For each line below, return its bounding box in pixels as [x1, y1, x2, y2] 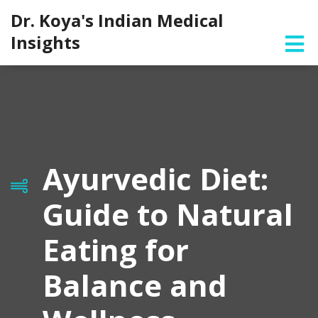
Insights [11, 31, 80, 54]
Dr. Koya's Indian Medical [11, 9, 224, 32]
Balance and [43, 265, 227, 305]
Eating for [43, 229, 189, 270]
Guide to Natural [43, 194, 293, 234]
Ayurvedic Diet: [43, 158, 268, 199]
